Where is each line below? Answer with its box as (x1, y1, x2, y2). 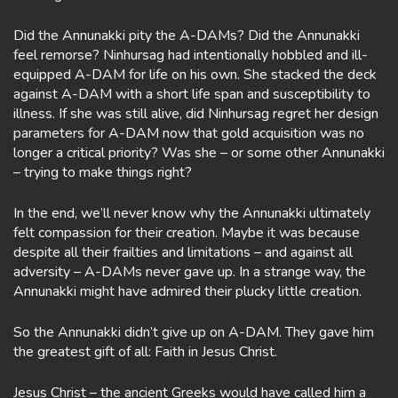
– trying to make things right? (13, 163, 192, 182)
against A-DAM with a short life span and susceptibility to (13, 84, 370, 104)
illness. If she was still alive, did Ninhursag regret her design (13, 104, 378, 123)
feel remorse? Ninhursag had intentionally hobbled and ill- (13, 45, 368, 65)
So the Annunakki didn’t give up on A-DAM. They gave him (13, 322, 374, 342)
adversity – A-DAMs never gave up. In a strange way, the (13, 262, 366, 282)
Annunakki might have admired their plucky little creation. (13, 282, 362, 301)
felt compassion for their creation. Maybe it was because (13, 223, 360, 243)
